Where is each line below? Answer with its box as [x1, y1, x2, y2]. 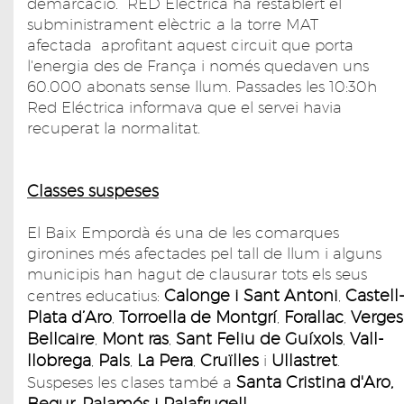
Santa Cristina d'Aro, [232, 372, 393, 391]
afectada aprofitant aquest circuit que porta [27, 35, 353, 54]
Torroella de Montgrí [119, 307, 277, 326]
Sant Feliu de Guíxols [176, 328, 343, 348]
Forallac [284, 307, 344, 326]
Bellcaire [27, 328, 95, 348]
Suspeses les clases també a [27, 372, 232, 391]
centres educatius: [27, 286, 164, 305]
